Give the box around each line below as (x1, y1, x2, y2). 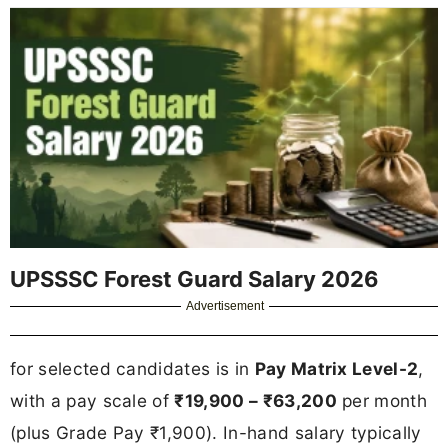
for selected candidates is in (10, 357, 255, 379)
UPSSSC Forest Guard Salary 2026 (10, 265, 379, 292)
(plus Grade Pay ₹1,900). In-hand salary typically (10, 421, 422, 443)
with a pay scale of (10, 389, 175, 411)
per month (336, 389, 428, 411)
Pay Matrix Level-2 (254, 357, 419, 379)
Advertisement (186, 298, 265, 313)
